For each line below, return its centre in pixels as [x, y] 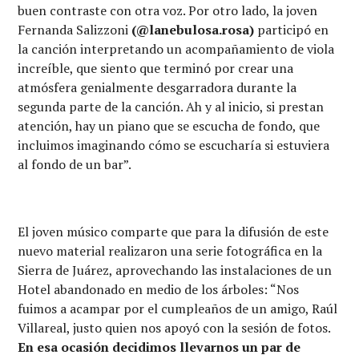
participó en [292, 30]
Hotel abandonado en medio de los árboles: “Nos [159, 290]
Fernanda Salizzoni [75, 30]
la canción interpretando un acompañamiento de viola [176, 49]
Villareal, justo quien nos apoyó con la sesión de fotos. [174, 328]
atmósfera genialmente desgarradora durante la [157, 88]
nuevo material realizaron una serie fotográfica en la [170, 251]
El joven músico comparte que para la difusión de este [173, 232]
